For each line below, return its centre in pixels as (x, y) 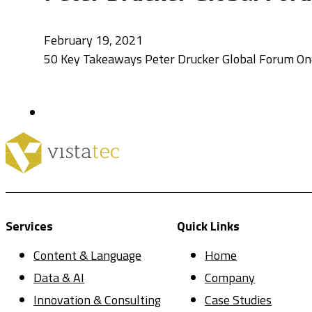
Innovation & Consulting (97, 300)
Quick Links (209, 226)
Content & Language (87, 256)
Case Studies (239, 300)
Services (29, 226)
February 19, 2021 (93, 40)
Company (230, 278)
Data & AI (59, 278)
